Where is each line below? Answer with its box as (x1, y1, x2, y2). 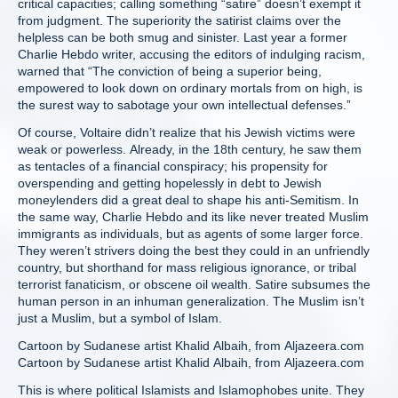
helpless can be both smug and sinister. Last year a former (18, 30, 347, 44)
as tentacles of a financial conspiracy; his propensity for (18, 159, 328, 173)
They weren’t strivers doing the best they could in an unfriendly (18, 243, 370, 258)
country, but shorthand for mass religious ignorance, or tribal (18, 260, 356, 275)
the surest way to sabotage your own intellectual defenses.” (18, 98, 351, 112)
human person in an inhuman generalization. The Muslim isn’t (18, 294, 364, 308)
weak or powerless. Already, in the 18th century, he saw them (18, 142, 362, 156)
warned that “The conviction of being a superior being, (18, 64, 322, 78)
